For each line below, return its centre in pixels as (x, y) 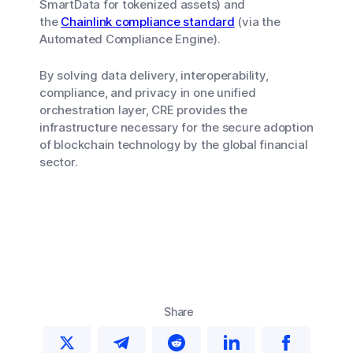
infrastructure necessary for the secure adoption (176, 127)
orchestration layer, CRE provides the (143, 110)
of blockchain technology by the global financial (174, 145)
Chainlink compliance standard (148, 22)
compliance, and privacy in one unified (148, 93)
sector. (59, 162)
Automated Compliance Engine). (132, 39)
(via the (257, 22)
